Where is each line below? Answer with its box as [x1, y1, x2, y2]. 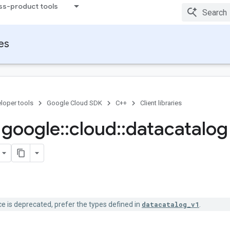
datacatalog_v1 [142, 200, 199, 208]
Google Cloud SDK [47, 99, 102, 107]
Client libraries [140, 99, 182, 107]
